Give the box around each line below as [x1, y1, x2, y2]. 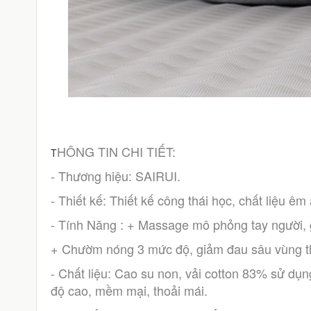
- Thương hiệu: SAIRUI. [50, 167, 180, 185]
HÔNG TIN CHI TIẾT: [56, 142, 176, 160]
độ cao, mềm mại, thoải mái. [50, 281, 208, 299]
